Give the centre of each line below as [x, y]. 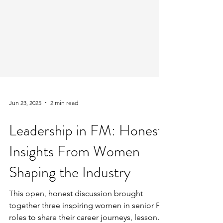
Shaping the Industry [70, 194]
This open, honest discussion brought [76, 215]
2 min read [64, 124]
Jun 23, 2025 [25, 124]
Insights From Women [74, 173]
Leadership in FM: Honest [86, 152]
